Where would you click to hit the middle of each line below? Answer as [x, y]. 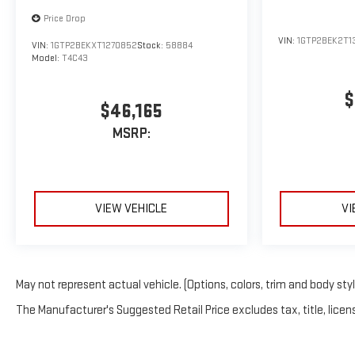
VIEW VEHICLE [132, 209]
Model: [47, 58]
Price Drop [65, 18]
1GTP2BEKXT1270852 [94, 45]
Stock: [151, 45]
